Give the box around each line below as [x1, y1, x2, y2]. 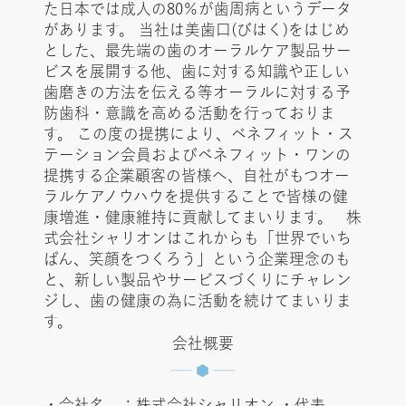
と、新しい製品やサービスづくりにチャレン [43, 272, 352, 288]
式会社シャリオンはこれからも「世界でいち [43, 230, 352, 246]
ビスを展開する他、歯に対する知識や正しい [43, 63, 350, 80]
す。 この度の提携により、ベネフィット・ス [43, 126, 353, 142]
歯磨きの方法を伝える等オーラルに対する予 [43, 84, 351, 101]
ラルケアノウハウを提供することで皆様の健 [43, 188, 348, 205]
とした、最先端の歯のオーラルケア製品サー [43, 43, 352, 59]
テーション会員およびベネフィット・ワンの [43, 147, 351, 163]
